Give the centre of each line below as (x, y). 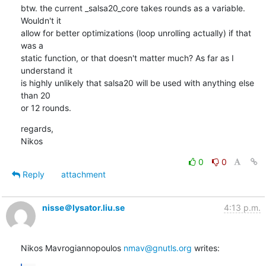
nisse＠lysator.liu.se (83, 207)
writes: (205, 248)
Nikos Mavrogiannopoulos (72, 248)
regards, (37, 128)
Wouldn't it (41, 20)
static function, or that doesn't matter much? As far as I (127, 58)
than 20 (35, 95)
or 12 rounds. (46, 107)
